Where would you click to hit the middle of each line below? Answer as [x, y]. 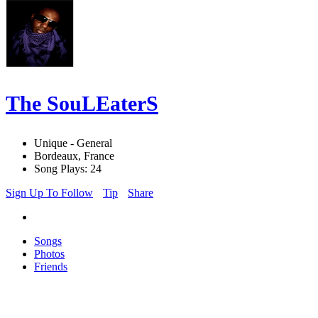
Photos [49, 254]
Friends [51, 267]
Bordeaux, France [74, 156]
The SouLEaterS [82, 104]
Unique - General [73, 143]
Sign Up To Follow [49, 193]
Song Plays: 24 [68, 169]
